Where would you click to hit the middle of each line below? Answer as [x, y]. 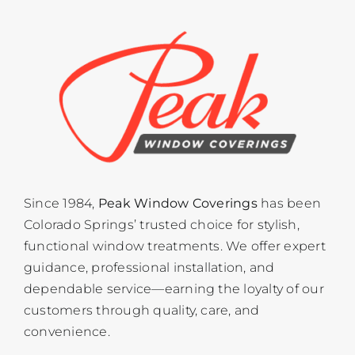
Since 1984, [61, 204]
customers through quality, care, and [141, 311]
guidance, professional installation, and [149, 268]
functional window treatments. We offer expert [174, 246]
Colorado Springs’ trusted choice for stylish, [161, 225]
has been [289, 204]
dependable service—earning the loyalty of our [174, 289]
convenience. [67, 332]
